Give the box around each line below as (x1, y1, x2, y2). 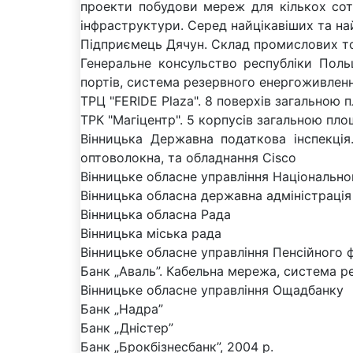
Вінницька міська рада (80, 225, 221, 241)
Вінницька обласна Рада (80, 206, 231, 222)
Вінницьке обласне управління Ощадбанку (80, 281, 344, 298)
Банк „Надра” (80, 300, 163, 317)
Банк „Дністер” (80, 319, 173, 336)
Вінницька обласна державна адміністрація (80, 187, 351, 203)
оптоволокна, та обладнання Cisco (80, 149, 296, 165)
